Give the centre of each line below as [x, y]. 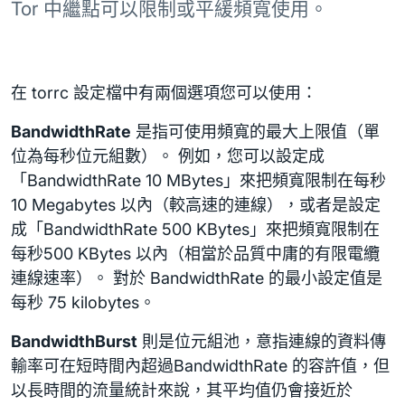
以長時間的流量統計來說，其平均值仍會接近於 [182, 390]
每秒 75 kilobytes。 [83, 302]
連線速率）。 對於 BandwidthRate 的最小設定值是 [197, 278]
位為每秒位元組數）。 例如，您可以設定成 [168, 156]
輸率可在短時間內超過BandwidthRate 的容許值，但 [200, 366]
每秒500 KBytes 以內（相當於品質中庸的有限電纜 [195, 254]
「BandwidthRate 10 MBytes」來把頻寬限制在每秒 [198, 180]
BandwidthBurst [74, 341]
